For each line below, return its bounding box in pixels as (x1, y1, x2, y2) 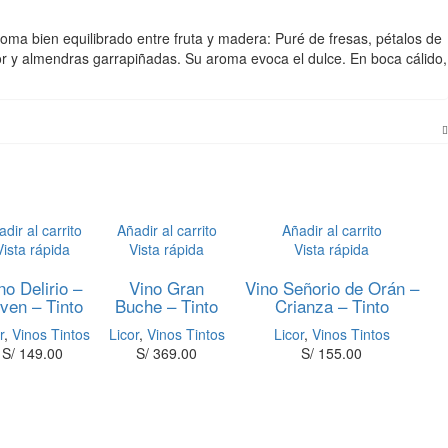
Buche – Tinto (115, 293, 219, 318)
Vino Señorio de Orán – (244, 275, 419, 300)
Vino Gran (129, 275, 205, 300)
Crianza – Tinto (274, 293, 389, 318)
